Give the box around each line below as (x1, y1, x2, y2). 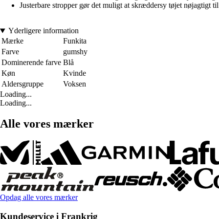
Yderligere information (8, 26, 79, 35)
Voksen (63, 80, 86, 88)
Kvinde (63, 69, 86, 78)
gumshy (63, 47, 88, 56)
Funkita (63, 37, 87, 45)
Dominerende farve (1, 58, 61, 67)
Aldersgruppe (1, 80, 44, 88)
